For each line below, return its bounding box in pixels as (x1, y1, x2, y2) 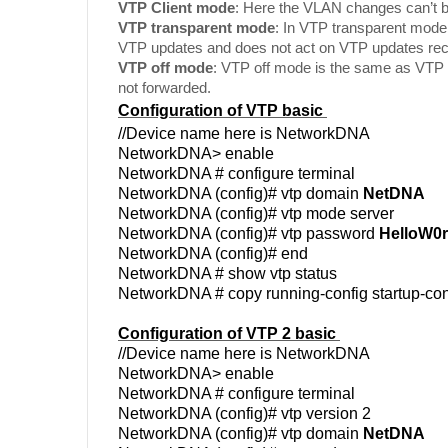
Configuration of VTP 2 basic (118, 324, 340, 342)
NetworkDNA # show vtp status (118, 264, 337, 282)
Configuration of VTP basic (118, 101, 327, 119)
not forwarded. (118, 78, 211, 96)
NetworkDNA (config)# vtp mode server (118, 204, 394, 222)
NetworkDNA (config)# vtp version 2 (118, 404, 371, 422)
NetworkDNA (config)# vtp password (118, 224, 379, 242)
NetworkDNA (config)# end (118, 244, 308, 262)
